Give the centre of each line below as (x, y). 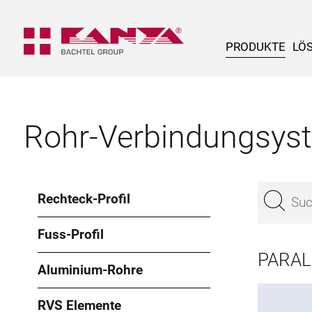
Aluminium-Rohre (90, 270)
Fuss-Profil (71, 234)
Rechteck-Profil (84, 199)
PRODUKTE (256, 46)
